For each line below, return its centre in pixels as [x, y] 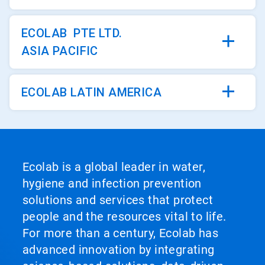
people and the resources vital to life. [125, 216]
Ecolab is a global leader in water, [114, 167]
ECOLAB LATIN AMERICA [91, 92]
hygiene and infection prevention [112, 183]
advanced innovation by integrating [119, 250]
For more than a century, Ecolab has [120, 233]
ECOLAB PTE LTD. [72, 33]
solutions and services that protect [118, 200]
